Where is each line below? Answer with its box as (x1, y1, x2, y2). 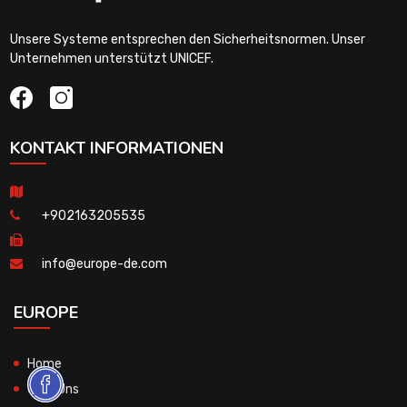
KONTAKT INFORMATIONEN (9, 136, 223, 159)
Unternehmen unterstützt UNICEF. (9, 50, 213, 66)
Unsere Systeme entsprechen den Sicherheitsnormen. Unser (9, 31, 365, 47)
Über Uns (27, 381, 79, 397)
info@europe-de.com (41, 255, 167, 272)
